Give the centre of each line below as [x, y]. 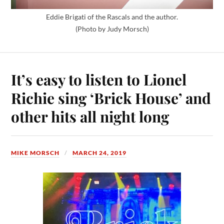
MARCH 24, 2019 [100, 152]
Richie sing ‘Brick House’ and [111, 97]
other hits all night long [90, 116]
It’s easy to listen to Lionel [99, 79]
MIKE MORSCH [35, 152]
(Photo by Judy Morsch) [112, 29]
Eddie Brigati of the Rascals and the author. [112, 17]
